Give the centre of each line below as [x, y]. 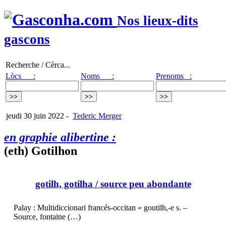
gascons [27, 40]
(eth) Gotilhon [41, 151]
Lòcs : [20, 76]
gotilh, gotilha [64, 184]
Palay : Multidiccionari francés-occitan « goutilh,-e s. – [100, 208]
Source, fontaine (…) [47, 217]
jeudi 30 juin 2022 [34, 116]
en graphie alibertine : [60, 137]
